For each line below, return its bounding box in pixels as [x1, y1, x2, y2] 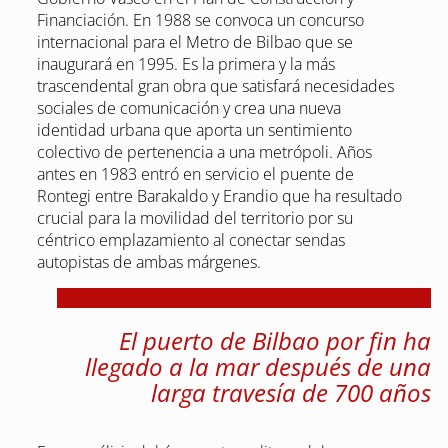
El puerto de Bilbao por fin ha [119, 324, 432, 358]
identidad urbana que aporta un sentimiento [36, 119, 352, 142]
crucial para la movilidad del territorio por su [36, 207, 353, 230]
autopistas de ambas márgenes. [36, 251, 261, 274]
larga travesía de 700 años [151, 376, 432, 410]
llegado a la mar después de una [85, 350, 432, 384]
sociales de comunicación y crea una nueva [36, 97, 341, 120]
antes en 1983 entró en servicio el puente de [36, 163, 354, 186]
